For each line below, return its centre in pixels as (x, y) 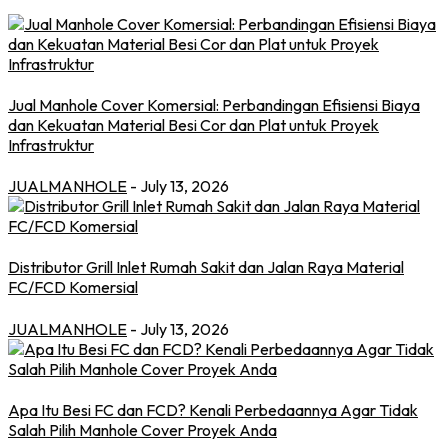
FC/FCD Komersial (73, 287)
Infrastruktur (51, 144)
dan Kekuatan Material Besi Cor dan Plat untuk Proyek (193, 124)
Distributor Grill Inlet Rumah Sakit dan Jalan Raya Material (206, 267)
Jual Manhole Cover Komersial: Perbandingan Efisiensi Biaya (214, 104)
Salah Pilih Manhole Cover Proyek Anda (142, 429)
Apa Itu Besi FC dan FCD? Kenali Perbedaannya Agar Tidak (213, 409)
